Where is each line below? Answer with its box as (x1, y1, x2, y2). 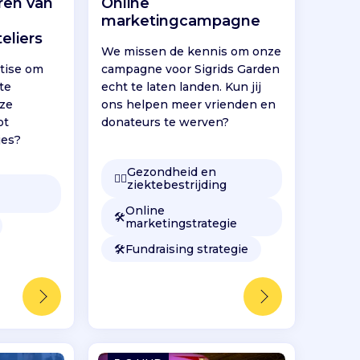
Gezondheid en (127, 165, 217, 180)
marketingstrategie (125, 216, 238, 231)
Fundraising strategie (125, 242, 249, 257)
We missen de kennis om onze (101, 44, 282, 59)
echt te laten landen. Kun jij (101, 80, 262, 95)
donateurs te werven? (101, 115, 230, 130)
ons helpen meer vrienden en (101, 97, 276, 112)
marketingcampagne (101, 12, 261, 31)
